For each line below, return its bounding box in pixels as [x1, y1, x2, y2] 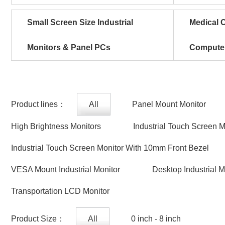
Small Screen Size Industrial [27, 18, 133, 27]
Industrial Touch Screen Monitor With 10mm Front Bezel [11, 144, 209, 152]
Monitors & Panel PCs [27, 43, 110, 52]
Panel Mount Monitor [132, 100, 206, 108]
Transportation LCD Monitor [11, 187, 109, 195]
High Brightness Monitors [11, 122, 101, 131]
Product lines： [11, 100, 66, 108]
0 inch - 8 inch [131, 214, 181, 223]
